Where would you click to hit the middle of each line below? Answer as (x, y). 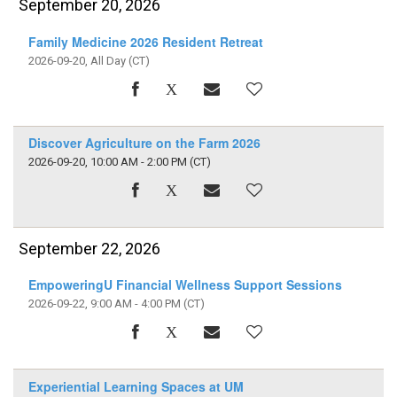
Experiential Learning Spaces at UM (136, 386)
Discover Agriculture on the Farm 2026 (144, 143)
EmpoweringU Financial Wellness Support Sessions (185, 285)
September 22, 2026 (90, 248)
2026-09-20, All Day (78, 60)
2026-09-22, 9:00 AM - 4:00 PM (104, 304)
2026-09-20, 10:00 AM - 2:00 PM (107, 162)
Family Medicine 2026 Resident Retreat (145, 41)
